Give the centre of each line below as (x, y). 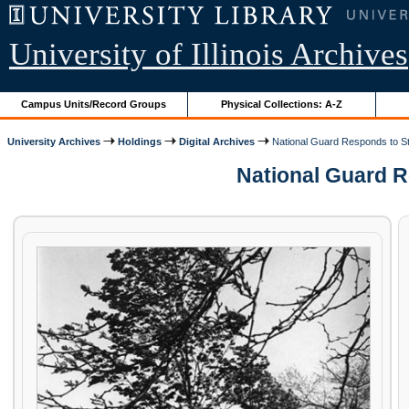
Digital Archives (217, 141)
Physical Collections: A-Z (282, 104)
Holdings (140, 141)
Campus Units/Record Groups (94, 104)
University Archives (54, 141)
